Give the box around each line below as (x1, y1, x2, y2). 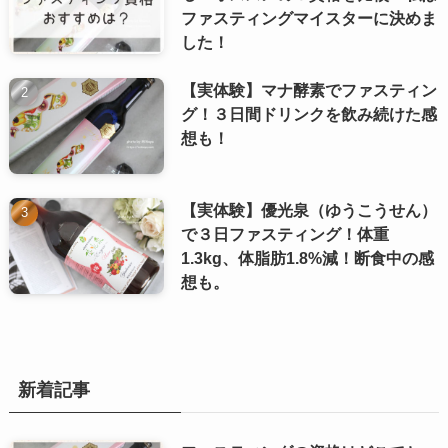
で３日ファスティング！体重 (181, 225, 389, 244)
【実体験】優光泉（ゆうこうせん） (181, 201, 437, 220)
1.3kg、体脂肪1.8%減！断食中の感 (181, 249, 434, 268)
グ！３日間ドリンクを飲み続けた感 (181, 105, 437, 124)
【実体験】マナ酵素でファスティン (181, 81, 437, 100)
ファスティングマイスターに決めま (181, 9, 437, 28)
